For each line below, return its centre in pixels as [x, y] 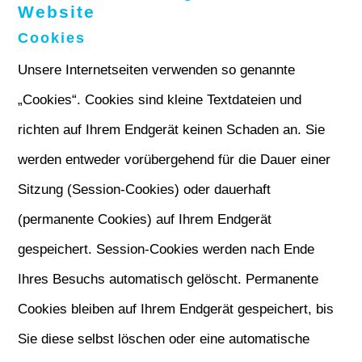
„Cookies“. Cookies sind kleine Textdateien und [160, 100]
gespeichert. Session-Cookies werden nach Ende [166, 249]
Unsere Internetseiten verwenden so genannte [157, 70]
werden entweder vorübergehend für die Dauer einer [175, 160]
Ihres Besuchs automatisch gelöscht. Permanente [168, 279]
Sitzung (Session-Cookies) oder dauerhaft [145, 189]
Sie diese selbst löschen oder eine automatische [164, 339]
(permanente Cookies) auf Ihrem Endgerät [145, 219]
